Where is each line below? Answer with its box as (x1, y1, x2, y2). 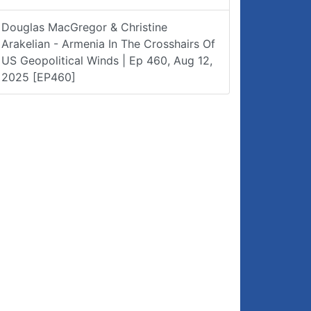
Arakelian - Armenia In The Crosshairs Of (1, 37, 215, 51)
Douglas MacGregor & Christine (1, 20, 167, 34)
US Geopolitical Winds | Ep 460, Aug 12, (1, 53, 212, 67)
